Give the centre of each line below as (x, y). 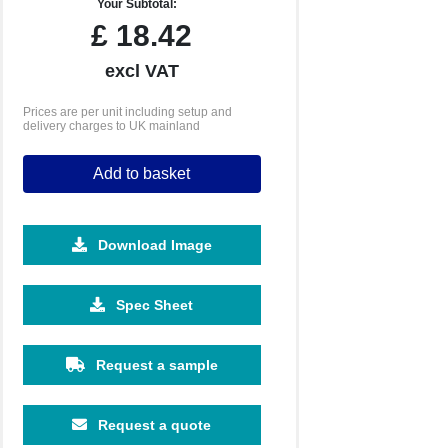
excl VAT (141, 71)
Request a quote (153, 425)
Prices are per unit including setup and (127, 112)
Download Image (152, 245)
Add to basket (142, 173)
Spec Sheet (153, 305)
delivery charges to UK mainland (111, 126)
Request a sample (154, 365)
